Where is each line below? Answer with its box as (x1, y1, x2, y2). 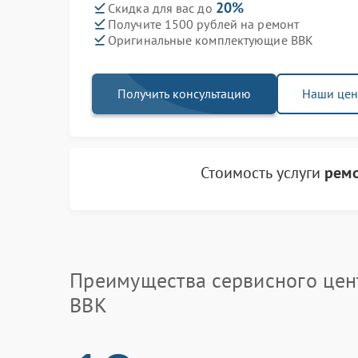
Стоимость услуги (200, 162, 325, 183)
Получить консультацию (117, 86, 251, 101)
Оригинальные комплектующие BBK (108, 31, 313, 48)
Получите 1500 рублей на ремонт (108, 15, 299, 32)
